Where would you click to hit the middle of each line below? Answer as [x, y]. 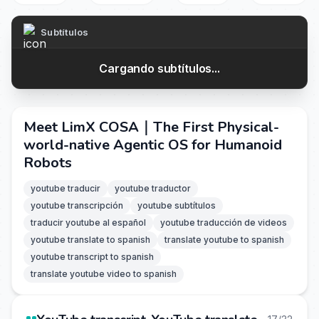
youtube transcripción [77, 205]
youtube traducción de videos [224, 223]
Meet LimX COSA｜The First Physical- [151, 127]
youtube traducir [66, 188]
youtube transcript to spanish [92, 257]
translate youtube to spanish [224, 240]
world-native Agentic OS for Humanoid [153, 145]
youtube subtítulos [177, 205]
